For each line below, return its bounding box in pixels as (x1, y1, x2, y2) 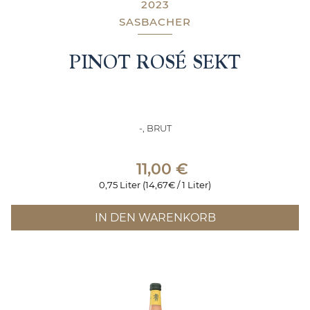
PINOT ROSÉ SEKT (69, 50, 241, 73)
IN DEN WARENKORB (94, 210, 216, 224)
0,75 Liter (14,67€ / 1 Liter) (99, 179, 211, 190)
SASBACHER (119, 15, 191, 28)
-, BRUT (138, 122, 172, 134)
